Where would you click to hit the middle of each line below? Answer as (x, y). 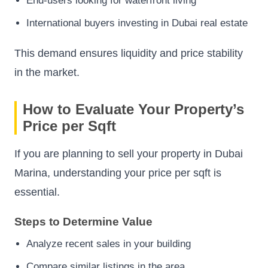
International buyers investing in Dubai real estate (137, 23)
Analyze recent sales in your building (109, 244)
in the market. (47, 72)
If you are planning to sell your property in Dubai (129, 153)
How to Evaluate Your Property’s (133, 109)
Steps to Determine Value (83, 222)
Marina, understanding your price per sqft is (118, 173)
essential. (37, 192)
